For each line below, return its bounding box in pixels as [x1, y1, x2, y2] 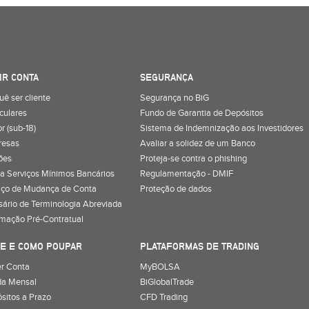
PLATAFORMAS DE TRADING [140, 240, 259, 252]
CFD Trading [140, 291, 188, 303]
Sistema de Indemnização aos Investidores [140, 122, 303, 134]
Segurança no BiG [140, 92, 209, 103]
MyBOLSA [140, 261, 180, 272]
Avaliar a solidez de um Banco [140, 137, 255, 149]
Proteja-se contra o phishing [140, 152, 247, 164]
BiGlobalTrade [140, 276, 194, 288]
